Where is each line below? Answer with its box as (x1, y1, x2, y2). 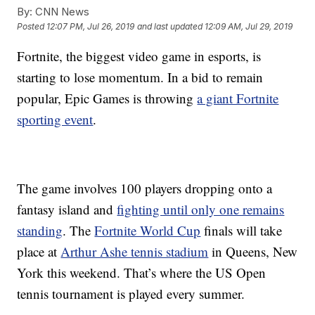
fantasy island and (17, 200, 117, 218)
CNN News (32, 5, 90, 18)
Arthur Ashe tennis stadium (60, 243, 209, 260)
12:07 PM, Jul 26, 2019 (46, 21, 135, 32)
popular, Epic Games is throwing (17, 89, 198, 107)
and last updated (137, 21, 203, 32)
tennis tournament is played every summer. (17, 285, 245, 302)
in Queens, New (208, 243, 298, 260)
